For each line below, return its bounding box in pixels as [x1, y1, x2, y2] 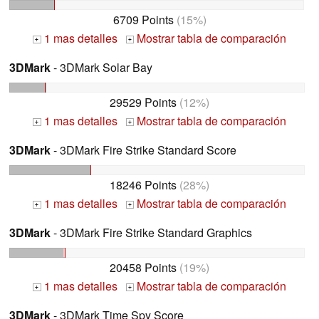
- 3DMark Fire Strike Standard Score [51, 142, 236, 159]
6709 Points [113, 11, 174, 28]
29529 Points [110, 94, 177, 111]
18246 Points [110, 176, 177, 193]
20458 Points [110, 258, 177, 276]
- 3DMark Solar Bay [51, 59, 152, 76]
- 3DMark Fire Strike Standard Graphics [51, 224, 252, 241]
